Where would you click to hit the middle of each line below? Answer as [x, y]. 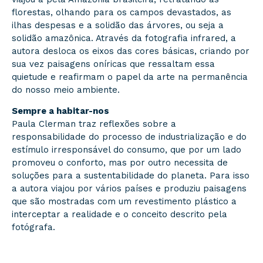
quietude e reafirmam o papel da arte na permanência [130, 77]
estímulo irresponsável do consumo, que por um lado [127, 150]
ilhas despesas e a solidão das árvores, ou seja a [118, 25]
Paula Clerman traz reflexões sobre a [94, 124]
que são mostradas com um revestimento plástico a [124, 202]
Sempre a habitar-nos [60, 111]
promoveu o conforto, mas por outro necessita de [120, 163]
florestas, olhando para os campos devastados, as [122, 12]
